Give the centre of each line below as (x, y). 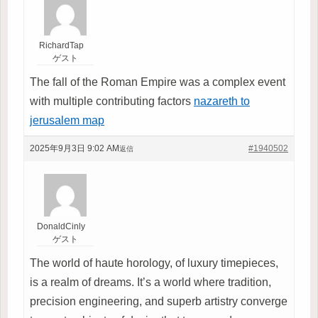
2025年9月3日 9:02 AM (75, 148)
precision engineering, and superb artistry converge (159, 301)
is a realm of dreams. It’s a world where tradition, (150, 282)
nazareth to (222, 101)
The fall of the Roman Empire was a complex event (158, 82)
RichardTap (61, 45)
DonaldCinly (61, 226)
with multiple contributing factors (112, 101)
